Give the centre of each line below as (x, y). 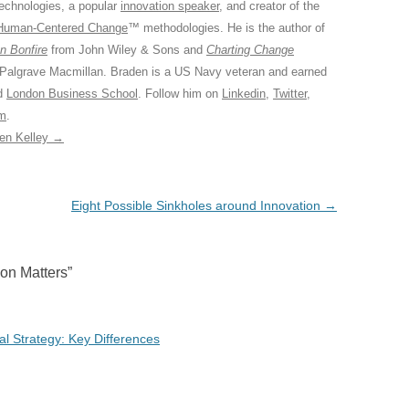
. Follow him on (180, 94)
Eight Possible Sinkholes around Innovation (197, 205)
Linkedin (244, 94)
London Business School (72, 94)
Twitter (290, 94)
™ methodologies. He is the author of (226, 28)
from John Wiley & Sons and (127, 50)
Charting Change (250, 50)
